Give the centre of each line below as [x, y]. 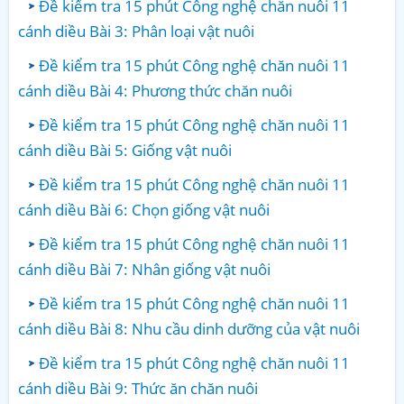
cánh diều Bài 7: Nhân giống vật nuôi [144, 270]
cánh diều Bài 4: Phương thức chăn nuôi [155, 91]
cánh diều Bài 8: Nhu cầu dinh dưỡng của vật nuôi [189, 329]
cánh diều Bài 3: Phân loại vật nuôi [136, 32]
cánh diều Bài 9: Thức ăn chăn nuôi [138, 389]
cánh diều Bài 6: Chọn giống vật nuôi [144, 210]
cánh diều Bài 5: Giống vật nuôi [125, 151]
